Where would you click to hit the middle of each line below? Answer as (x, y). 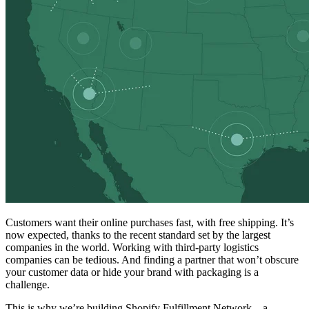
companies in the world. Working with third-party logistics (132, 248)
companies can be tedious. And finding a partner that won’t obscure (152, 260)
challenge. (28, 285)
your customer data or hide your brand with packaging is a (132, 272)
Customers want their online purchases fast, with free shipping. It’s (150, 223)
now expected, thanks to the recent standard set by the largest (138, 235)
